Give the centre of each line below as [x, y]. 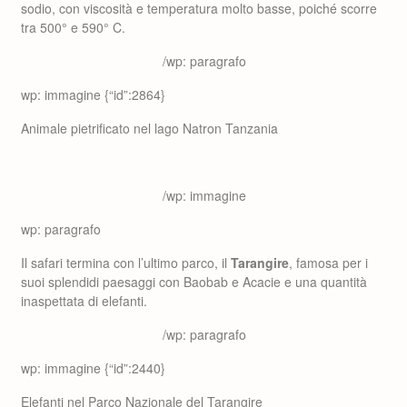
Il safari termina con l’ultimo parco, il [126, 263]
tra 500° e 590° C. [73, 27]
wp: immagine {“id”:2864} [93, 94]
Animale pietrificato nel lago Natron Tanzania [149, 128]
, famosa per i [328, 263]
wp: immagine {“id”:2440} [93, 368]
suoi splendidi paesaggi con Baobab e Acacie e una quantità [194, 282]
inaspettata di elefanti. [84, 301]
